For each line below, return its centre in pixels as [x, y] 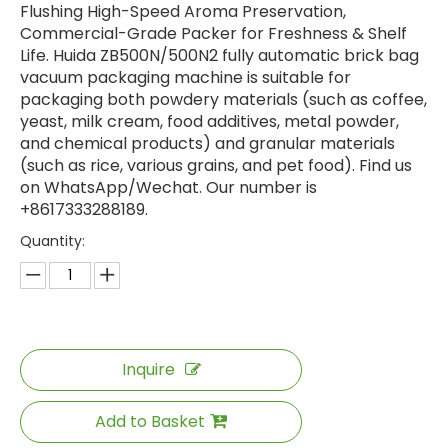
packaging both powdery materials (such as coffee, [223, 100]
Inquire [148, 370]
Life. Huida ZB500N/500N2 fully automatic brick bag [219, 56]
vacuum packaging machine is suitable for [185, 78]
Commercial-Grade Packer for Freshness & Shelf [213, 34]
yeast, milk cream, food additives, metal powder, [209, 122]
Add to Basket [150, 422]
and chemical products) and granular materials [207, 144]
